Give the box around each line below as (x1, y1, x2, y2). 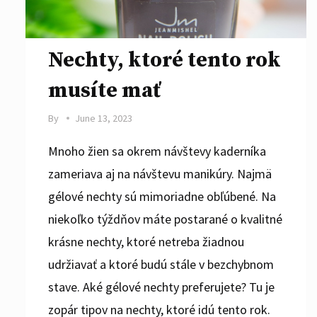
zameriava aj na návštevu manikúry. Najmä (48, 165, 272, 182)
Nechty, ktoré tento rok (48, 46, 281, 74)
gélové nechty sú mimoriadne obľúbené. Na (48, 188, 276, 204)
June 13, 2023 (75, 111, 133, 125)
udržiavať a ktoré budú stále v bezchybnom (48, 255, 274, 272)
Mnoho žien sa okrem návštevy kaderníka (48, 142, 266, 159)
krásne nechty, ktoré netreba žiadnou (48, 233, 244, 250)
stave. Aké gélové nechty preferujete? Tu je (48, 278, 275, 295)
